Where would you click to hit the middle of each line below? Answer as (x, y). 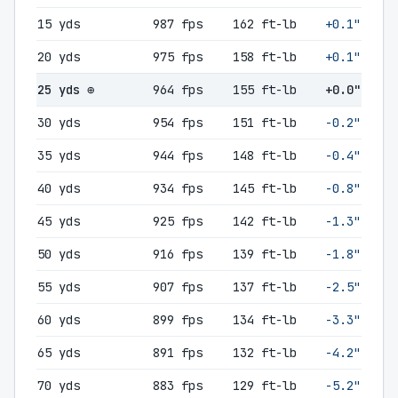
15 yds (59, 24)
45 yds (59, 221)
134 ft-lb (265, 320)
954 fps (178, 123)
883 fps (178, 386)
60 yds (59, 320)
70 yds (59, 386)
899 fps (178, 320)
